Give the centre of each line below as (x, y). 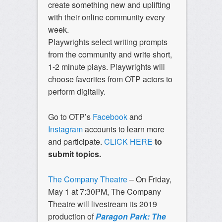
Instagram (65, 129)
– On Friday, (149, 179)
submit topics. (74, 154)
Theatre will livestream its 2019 (102, 204)
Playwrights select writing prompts (108, 42)
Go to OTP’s (69, 117)
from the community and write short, (110, 55)
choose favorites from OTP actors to (110, 79)
